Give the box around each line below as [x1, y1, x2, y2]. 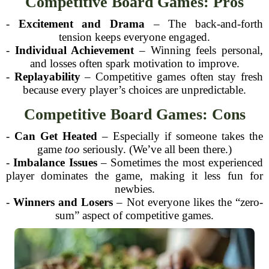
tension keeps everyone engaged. [59, 31, 210, 43]
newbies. [114, 183, 155, 195]
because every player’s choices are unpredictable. [23, 83, 246, 96]
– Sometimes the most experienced [97, 156, 264, 169]
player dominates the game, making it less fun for [6, 169, 263, 182]
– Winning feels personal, [134, 44, 264, 56]
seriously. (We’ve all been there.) [80, 143, 232, 156]
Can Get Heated [14, 130, 97, 142]
